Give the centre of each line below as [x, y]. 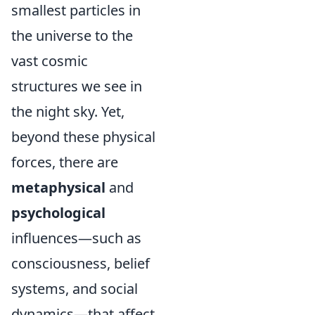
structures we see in [77, 86]
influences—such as [76, 238]
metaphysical [58, 187]
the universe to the [72, 36]
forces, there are [65, 162]
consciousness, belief [81, 263]
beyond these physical [83, 137]
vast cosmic [50, 61]
